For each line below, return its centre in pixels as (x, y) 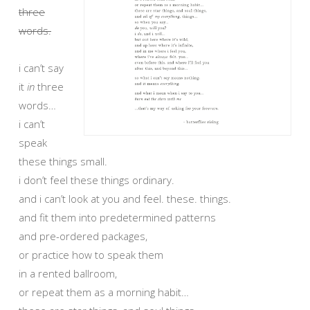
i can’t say (41, 67)
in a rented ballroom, (68, 273)
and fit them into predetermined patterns (117, 217)
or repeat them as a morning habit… (104, 292)
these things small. (63, 161)
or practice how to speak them (91, 254)
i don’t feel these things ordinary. (97, 180)
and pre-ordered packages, (83, 236)
